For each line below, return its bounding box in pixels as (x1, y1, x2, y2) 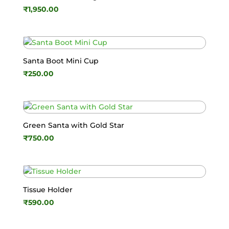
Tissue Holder (22, 185, 73, 195)
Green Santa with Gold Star (22, 121, 124, 130)
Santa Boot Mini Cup (22, 56, 99, 65)
